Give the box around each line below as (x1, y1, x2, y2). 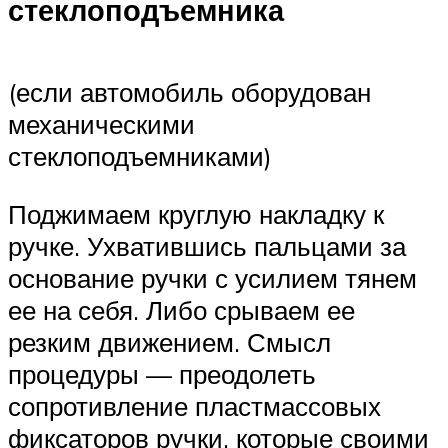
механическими (8, 108, 195, 141)
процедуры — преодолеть (8, 358, 316, 391)
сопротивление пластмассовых (8, 390, 381, 423)
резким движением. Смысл (8, 326, 331, 359)
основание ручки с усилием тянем (8, 262, 417, 295)
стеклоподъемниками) (8, 140, 272, 173)
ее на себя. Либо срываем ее (8, 294, 355, 327)
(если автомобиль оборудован (8, 76, 371, 109)
